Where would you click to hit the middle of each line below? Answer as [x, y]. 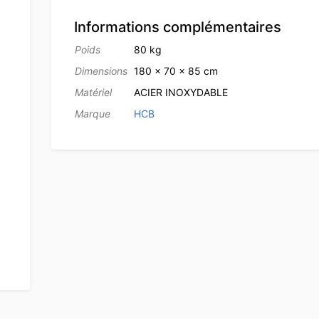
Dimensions [101, 70]
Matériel [93, 92]
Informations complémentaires [177, 27]
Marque [92, 113]
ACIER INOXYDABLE [181, 92]
